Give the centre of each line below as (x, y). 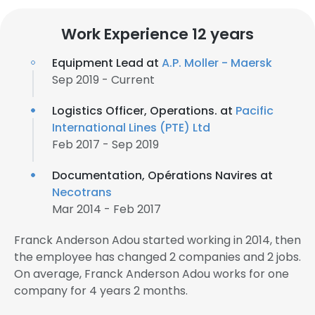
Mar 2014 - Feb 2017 (107, 209)
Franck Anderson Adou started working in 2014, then (157, 240)
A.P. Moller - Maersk (217, 63)
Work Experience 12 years (157, 34)
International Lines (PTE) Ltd (131, 128)
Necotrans (82, 192)
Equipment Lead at (107, 63)
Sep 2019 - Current (103, 80)
